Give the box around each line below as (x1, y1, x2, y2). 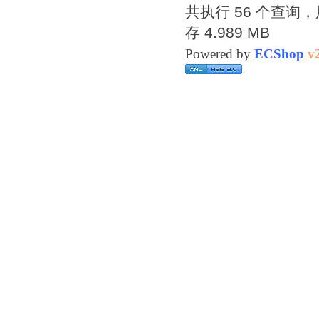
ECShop (254, 46, 304, 61)
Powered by (185, 46, 254, 61)
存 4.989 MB (185, 24, 270, 41)
